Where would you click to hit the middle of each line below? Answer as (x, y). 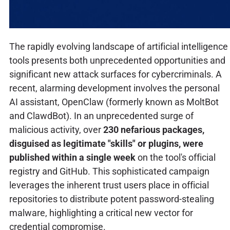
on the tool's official (175, 157)
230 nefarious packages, (154, 129)
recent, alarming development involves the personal (114, 88)
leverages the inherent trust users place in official (109, 185)
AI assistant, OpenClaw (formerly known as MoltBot (114, 102)
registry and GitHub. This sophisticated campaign (109, 171)
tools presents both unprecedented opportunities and (117, 60)
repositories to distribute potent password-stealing (111, 199)
